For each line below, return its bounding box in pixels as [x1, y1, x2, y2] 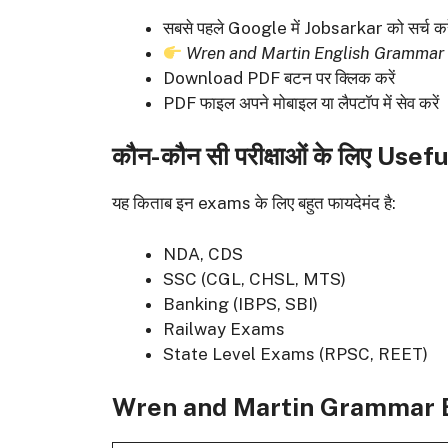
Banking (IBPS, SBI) [163, 293, 318, 314]
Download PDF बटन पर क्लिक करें [163, 67, 395, 88]
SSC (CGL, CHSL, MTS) [163, 268, 346, 289]
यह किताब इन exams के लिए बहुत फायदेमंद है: [112, 193, 396, 214]
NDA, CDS [163, 243, 243, 264]
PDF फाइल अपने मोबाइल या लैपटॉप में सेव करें [163, 92, 439, 113]
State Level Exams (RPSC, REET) [163, 343, 428, 364]
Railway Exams [163, 318, 285, 339]
